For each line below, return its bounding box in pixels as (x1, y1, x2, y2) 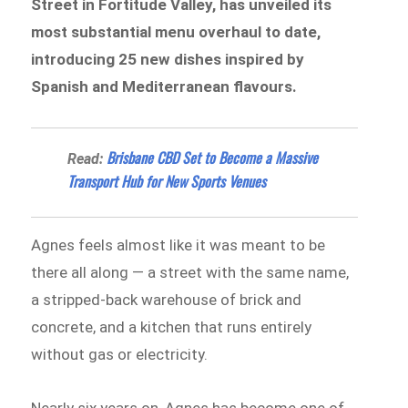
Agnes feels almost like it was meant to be (31, 235, 326, 254)
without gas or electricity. (31, 344, 209, 363)
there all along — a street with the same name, (31, 262, 350, 281)
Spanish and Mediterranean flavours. (31, 76, 298, 96)
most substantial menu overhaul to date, (31, 22, 321, 41)
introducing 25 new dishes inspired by (31, 49, 305, 68)
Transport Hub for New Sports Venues (67, 169, 267, 192)
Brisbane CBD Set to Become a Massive (107, 146, 319, 168)
